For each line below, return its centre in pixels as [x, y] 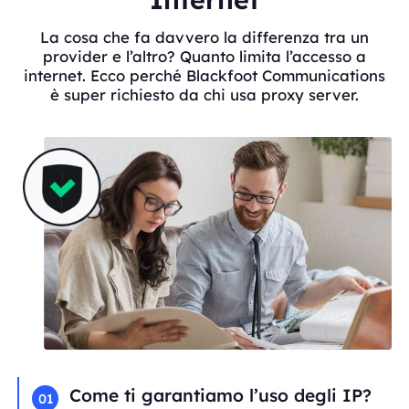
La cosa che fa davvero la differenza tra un [204, 37]
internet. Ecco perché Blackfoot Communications [204, 76]
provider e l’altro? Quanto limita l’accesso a [204, 57]
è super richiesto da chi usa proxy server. [204, 95]
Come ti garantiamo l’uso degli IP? [221, 396]
